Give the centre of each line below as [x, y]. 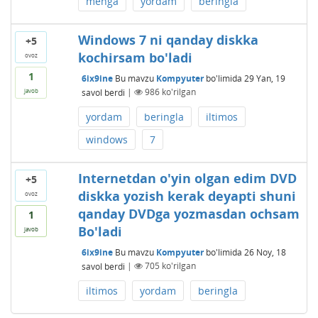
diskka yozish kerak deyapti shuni [187, 196]
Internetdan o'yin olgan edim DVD [187, 178]
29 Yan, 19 [264, 78]
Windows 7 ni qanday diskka [168, 39]
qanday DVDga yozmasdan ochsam [188, 213]
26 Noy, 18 [265, 252]
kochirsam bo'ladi [135, 57]
